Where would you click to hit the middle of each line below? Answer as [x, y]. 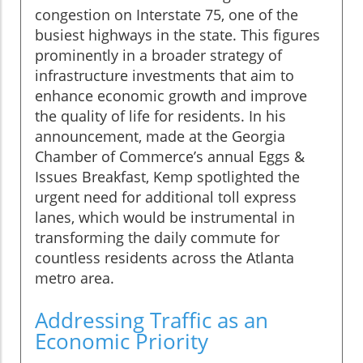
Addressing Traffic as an [152, 320]
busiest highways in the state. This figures [177, 34]
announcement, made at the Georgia [160, 136]
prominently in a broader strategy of [158, 55]
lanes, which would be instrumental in [165, 217]
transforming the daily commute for [157, 237]
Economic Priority [122, 341]
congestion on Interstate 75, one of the [167, 14]
